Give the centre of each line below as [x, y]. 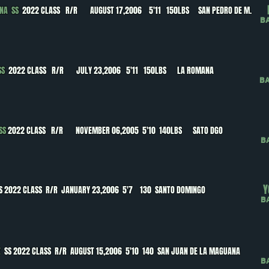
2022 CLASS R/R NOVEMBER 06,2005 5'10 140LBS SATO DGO [115, 131]
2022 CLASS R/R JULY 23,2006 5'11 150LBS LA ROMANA [111, 71]
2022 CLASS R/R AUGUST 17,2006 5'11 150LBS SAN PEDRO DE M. [137, 11]
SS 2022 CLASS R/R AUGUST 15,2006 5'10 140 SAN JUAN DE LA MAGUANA [122, 251]
